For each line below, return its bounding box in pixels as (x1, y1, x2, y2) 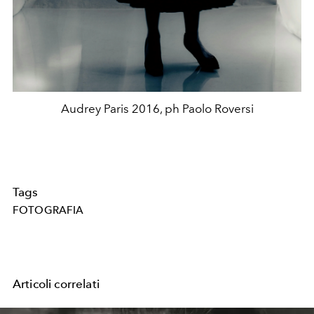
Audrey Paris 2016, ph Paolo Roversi (60, 102, 254, 116)
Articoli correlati (13, 277, 100, 292)
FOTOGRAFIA (13, 204, 84, 217)
